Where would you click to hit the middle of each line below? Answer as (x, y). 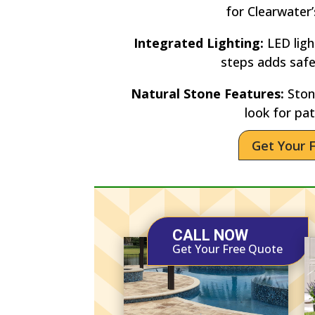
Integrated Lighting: (198, 43)
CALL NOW (211, 235)
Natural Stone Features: (207, 93)
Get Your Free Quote (228, 249)
